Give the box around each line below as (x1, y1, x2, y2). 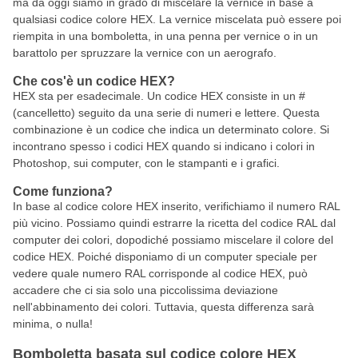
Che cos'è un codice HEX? (13, 74, 175, 88)
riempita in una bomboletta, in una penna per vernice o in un (13, 30, 318, 42)
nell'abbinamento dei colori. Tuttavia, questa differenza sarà (13, 300, 314, 313)
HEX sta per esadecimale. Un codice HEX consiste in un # (13, 89, 305, 102)
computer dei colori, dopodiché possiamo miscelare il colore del (13, 233, 333, 246)
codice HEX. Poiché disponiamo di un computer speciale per (13, 250, 317, 263)
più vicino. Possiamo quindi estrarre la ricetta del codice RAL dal (13, 217, 336, 229)
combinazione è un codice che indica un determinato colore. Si (13, 123, 329, 136)
